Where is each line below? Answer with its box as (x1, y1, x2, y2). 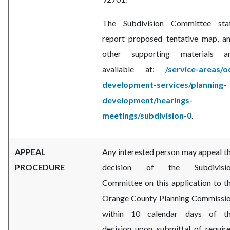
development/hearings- (102, 95, 193, 105)
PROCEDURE (15, 162, 65, 172)
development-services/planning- (102, 80, 226, 90)
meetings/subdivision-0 (102, 110, 191, 121)
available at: (102, 64, 165, 74)
